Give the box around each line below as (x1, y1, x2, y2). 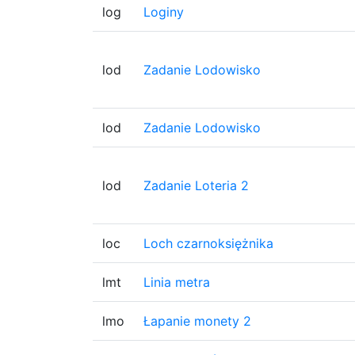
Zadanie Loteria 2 (143, 177, 249, 193)
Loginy (143, 4, 184, 20)
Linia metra (143, 274, 210, 290)
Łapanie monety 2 (143, 313, 251, 329)
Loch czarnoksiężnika (143, 235, 273, 251)
